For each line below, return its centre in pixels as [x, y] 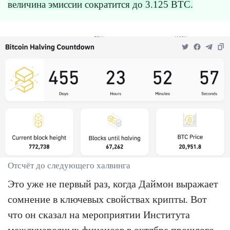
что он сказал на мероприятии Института [99, 214]
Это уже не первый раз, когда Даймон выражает [113, 184]
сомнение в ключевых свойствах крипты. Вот [107, 199]
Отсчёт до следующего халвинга [69, 165]
